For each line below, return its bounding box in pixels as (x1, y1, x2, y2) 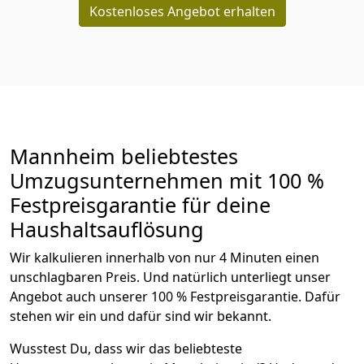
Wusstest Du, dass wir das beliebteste (10, 339, 242, 357)
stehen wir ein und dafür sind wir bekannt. (10, 306, 271, 325)
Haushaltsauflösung (10, 214, 210, 243)
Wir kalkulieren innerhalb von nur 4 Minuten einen (10, 248, 319, 266)
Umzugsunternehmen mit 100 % (10, 166, 324, 194)
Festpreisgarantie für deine (10, 190, 271, 219)
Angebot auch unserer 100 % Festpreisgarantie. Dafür (10, 287, 340, 305)
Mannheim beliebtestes (10, 141, 238, 170)
